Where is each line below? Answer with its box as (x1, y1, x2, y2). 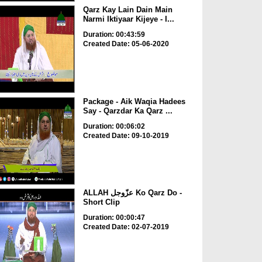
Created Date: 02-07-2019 (82, 223, 169, 232)
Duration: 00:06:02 (82, 122, 145, 130)
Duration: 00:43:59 (82, 30, 145, 39)
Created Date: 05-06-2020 (82, 40, 169, 49)
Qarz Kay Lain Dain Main (82, 5, 173, 15)
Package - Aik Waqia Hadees (82, 96, 185, 106)
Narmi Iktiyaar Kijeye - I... (82, 15, 174, 24)
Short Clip (82, 198, 120, 207)
